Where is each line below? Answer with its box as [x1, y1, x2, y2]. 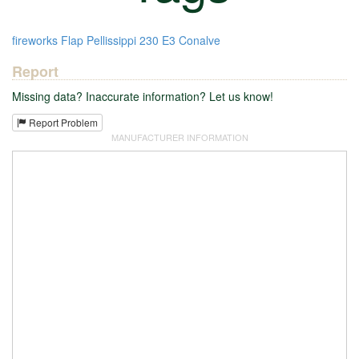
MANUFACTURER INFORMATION [111, 131, 248, 144]
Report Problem [26, 115, 98, 130]
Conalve [179, 31, 220, 48]
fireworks [12, 31, 58, 48]
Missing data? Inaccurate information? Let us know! [12, 87, 273, 104]
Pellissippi [87, 31, 136, 48]
